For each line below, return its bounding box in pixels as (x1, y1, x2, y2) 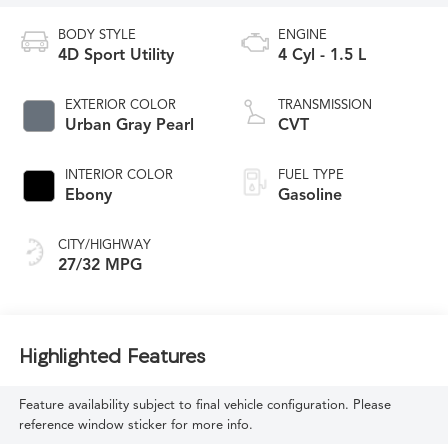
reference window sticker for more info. (18, 416, 253, 433)
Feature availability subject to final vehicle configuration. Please (18, 396, 391, 413)
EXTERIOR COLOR (64, 96, 176, 113)
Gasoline (278, 184, 342, 205)
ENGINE (278, 26, 327, 43)
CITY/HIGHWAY (57, 236, 151, 253)
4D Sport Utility (57, 44, 174, 65)
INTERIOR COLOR (64, 166, 173, 183)
